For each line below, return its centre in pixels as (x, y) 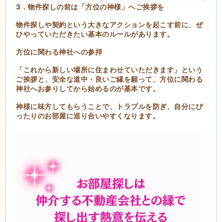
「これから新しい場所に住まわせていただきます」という (110, 70)
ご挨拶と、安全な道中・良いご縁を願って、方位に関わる (110, 79)
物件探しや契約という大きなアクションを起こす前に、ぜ (110, 25)
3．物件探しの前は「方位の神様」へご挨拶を (90, 7)
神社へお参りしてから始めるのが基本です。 (88, 89)
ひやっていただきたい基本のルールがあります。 (95, 34)
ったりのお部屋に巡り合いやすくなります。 (88, 116)
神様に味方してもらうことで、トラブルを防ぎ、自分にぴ (110, 107)
